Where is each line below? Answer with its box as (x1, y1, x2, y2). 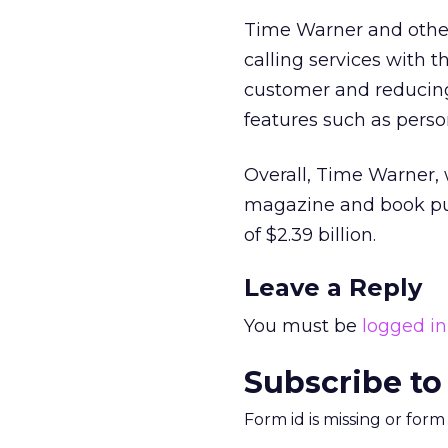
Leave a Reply (244, 273, 422, 302)
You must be (244, 315, 362, 337)
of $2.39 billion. (244, 224, 376, 246)
